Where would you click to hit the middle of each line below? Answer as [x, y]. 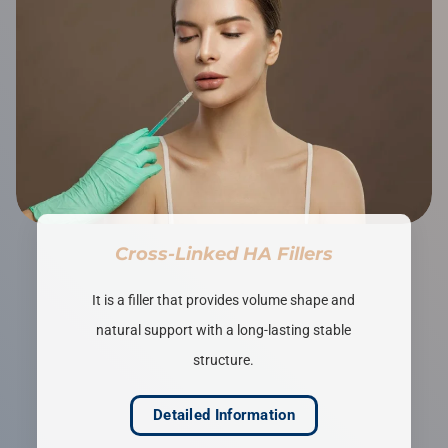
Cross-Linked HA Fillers [223, 254]
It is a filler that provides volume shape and [224, 300]
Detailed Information [223, 415]
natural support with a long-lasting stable [224, 330]
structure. [224, 360]
